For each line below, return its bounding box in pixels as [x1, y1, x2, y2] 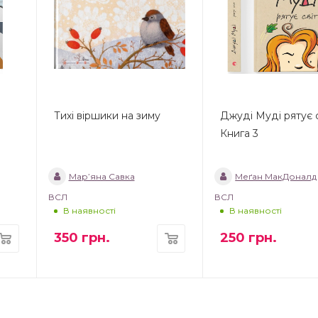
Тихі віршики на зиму [53, 109, 160, 123]
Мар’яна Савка [68, 171, 135, 182]
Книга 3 [220, 127, 259, 141]
